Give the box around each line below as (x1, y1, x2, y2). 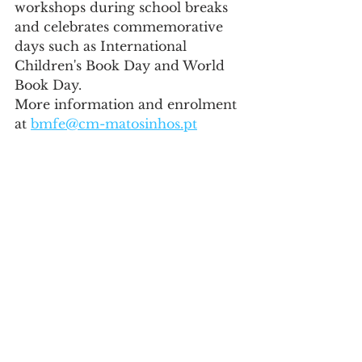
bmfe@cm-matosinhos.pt (31, 116, 197, 133)
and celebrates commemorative (15, 19, 227, 36)
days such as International (15, 38, 191, 55)
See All (219, 289, 259, 305)
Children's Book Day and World (15, 57, 229, 74)
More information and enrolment (15, 96, 241, 113)
